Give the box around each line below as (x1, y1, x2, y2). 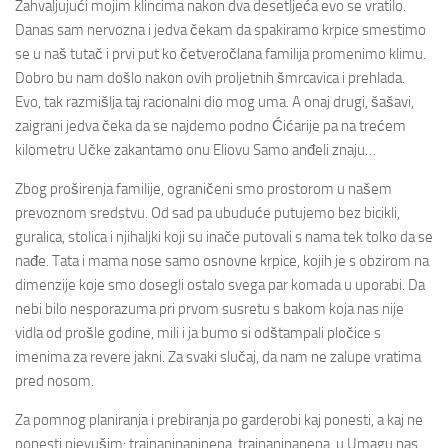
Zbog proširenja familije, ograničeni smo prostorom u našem (15, 180, 392, 198)
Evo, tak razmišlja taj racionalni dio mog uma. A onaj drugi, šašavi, (15, 93, 414, 111)
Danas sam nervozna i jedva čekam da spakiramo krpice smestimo (15, 21, 426, 39)
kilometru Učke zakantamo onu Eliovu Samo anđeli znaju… (15, 141, 376, 159)
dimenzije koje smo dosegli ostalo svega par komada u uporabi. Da (15, 276, 425, 294)
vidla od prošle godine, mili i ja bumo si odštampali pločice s (15, 324, 381, 342)
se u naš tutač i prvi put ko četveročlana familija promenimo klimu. (15, 45, 426, 63)
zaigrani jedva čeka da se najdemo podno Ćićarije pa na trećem (15, 117, 406, 135)
